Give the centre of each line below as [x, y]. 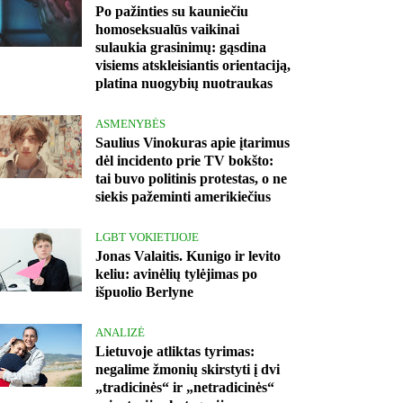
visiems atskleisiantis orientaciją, [193, 66]
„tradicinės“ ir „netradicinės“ [185, 388]
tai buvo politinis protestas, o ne [191, 179]
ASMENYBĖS [130, 124]
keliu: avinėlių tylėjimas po [176, 274]
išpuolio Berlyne [144, 292]
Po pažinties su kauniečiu [172, 12]
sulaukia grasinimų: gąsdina [181, 48]
